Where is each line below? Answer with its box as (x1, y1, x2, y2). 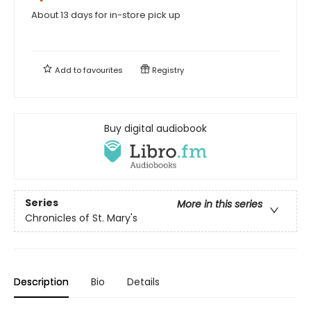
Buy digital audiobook (104, 121, 207, 135)
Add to (53, 64, 83, 76)
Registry (150, 64, 184, 76)
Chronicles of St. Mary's (25, 211, 137, 226)
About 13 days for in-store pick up (31, 8, 180, 22)
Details (127, 274, 160, 289)
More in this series (177, 197, 262, 212)
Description (14, 274, 69, 289)
